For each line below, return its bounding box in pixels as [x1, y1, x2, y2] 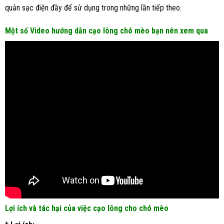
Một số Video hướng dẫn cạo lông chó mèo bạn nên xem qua [5, 25, 208, 35]
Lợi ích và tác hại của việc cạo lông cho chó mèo [5, 203, 168, 213]
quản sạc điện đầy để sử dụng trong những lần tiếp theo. [5, 2, 181, 12]
